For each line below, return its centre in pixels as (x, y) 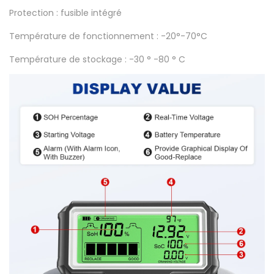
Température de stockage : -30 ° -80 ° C (97, 59)
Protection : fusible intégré (65, 13)
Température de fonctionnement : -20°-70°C (108, 36)
